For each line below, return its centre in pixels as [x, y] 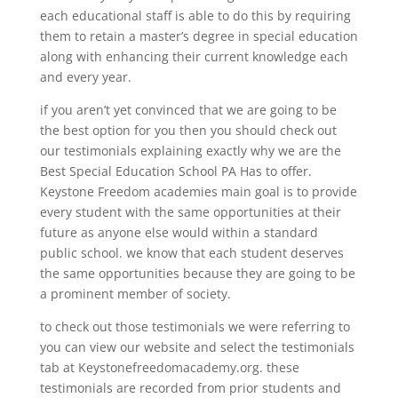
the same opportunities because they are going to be [197, 273]
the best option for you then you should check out [188, 130]
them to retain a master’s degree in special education [199, 36]
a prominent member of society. [135, 293]
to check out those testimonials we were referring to [195, 326]
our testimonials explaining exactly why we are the [190, 150]
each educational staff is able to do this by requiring [195, 15]
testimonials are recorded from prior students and [190, 387]
